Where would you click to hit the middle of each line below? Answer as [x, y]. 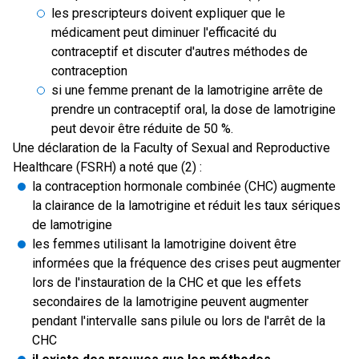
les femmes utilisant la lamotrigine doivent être [164, 244]
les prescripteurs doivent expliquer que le [168, 13]
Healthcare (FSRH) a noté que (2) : [107, 167]
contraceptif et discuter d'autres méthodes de [179, 52]
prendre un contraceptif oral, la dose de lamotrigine [194, 109]
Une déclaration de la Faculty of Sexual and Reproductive [171, 148]
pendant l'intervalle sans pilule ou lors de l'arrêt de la [179, 321]
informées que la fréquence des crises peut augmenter [186, 263]
